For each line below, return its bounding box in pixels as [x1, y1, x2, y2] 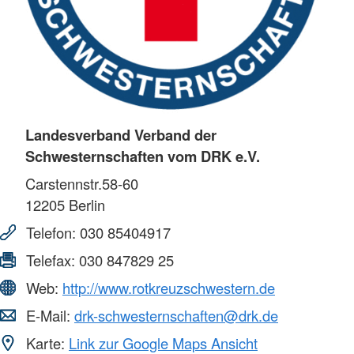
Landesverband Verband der [25, 124, 217, 146]
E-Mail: [22, 305, 74, 326]
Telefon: [22, 222, 80, 243]
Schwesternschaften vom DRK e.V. [25, 145, 260, 168]
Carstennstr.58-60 [25, 173, 138, 194]
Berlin [65, 194, 105, 216]
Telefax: [22, 250, 79, 271]
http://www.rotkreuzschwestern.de [62, 277, 275, 299]
